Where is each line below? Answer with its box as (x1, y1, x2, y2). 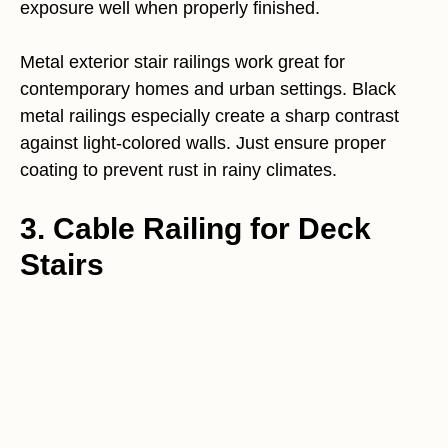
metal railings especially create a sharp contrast (20, 105, 399, 126)
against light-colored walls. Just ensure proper (20, 132, 386, 153)
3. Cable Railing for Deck (20, 211, 371, 245)
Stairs (20, 247, 104, 281)
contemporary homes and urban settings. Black (20, 78, 396, 99)
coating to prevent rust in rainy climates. (20, 159, 337, 180)
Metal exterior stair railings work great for (20, 51, 345, 72)
